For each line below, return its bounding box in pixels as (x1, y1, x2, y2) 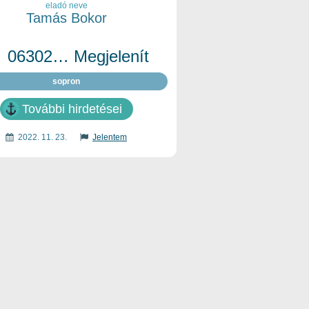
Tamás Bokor (26, 10, 107, 26)
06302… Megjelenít (8, 47, 149, 66)
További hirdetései (21, 102, 122, 116)
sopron (52, 77, 80, 86)
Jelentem (92, 132, 127, 142)
